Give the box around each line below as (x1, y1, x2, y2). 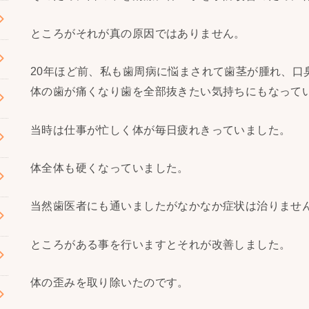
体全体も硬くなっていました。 (30, 161, 189, 174)
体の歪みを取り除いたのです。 (30, 276, 189, 289)
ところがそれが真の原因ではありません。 (30, 26, 246, 39)
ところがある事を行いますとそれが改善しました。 (30, 237, 291, 250)
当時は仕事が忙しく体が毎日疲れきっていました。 (30, 123, 291, 136)
